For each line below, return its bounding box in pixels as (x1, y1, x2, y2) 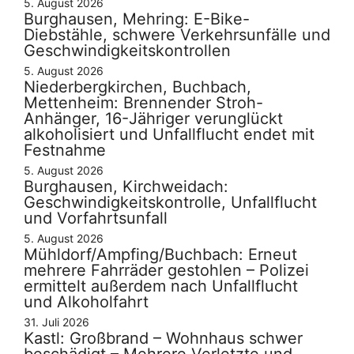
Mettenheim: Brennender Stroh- (24, 92, 263, 112)
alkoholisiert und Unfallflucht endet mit (24, 124, 314, 144)
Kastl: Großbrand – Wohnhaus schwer (24, 328, 303, 348)
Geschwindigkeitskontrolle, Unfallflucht (24, 192, 317, 212)
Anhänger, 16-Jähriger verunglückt (24, 108, 283, 128)
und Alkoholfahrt (24, 292, 149, 311)
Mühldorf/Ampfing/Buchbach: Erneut (24, 244, 297, 264)
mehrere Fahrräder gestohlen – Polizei (24, 260, 309, 280)
